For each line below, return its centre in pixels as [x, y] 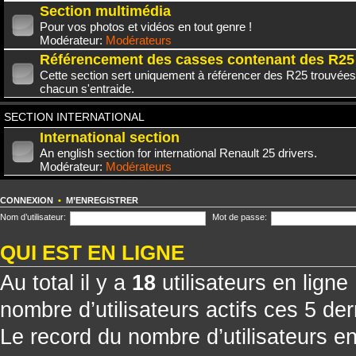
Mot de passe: [240, 217]
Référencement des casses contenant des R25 [197, 59]
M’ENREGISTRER [102, 200]
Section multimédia [105, 11]
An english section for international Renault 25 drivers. [178, 153]
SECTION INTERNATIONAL [74, 117]
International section [110, 137]
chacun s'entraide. [87, 88]
